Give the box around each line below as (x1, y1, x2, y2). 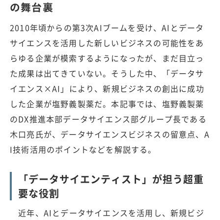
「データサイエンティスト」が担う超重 (18, 171, 204, 186)
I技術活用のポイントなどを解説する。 (10, 143, 157, 155)
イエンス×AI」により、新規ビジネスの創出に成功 (10, 82, 204, 94)
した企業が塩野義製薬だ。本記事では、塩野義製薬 (10, 97, 204, 110)
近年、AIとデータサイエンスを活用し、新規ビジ (10, 206, 204, 219)
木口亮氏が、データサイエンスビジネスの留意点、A (10, 128, 210, 140)
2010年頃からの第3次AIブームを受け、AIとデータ (10, 21, 204, 33)
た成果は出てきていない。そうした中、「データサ (10, 67, 204, 79)
